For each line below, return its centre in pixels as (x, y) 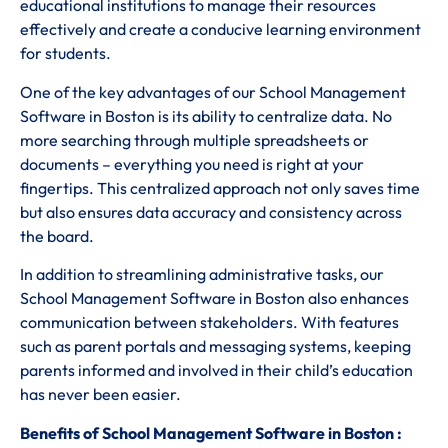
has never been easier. (100, 394)
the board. (57, 235)
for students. (65, 53)
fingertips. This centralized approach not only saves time (220, 187)
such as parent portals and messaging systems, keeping (215, 346)
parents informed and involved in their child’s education (216, 370)
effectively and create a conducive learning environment (220, 29)
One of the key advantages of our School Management (213, 91)
